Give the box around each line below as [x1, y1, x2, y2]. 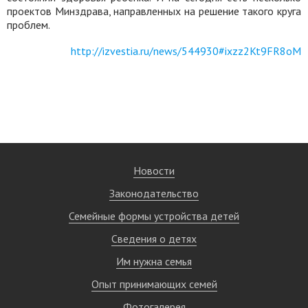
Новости [133, 164, 175, 177]
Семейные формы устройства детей [69, 209, 239, 223]
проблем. [7, 18, 50, 32]
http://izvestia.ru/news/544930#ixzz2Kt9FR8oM [71, 44, 301, 58]
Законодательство [109, 186, 199, 200]
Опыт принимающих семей [91, 277, 217, 291]
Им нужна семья [116, 254, 192, 268]
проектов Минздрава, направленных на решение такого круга [7, 4, 301, 18]
